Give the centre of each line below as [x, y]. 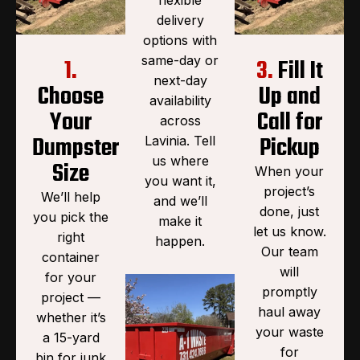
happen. [180, 241]
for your [71, 277]
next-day [180, 80]
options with [180, 40]
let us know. [289, 231]
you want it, [180, 180]
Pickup [289, 148]
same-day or [180, 60]
